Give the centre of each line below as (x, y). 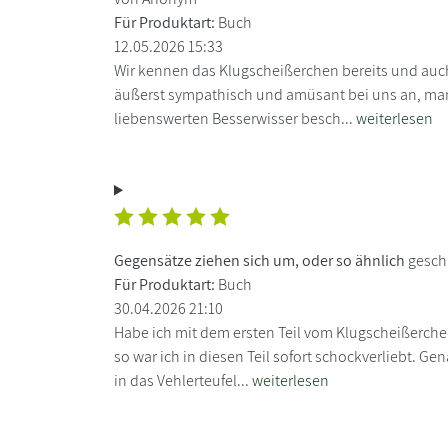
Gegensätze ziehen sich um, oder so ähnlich (259, 260)
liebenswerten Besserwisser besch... (235, 118)
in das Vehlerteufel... (183, 380)
